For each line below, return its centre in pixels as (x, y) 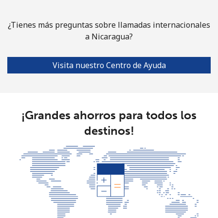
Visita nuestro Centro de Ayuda (109, 65)
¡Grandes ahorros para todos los (109, 115)
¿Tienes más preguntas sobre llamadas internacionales (109, 25)
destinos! (109, 130)
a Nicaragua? (109, 36)
